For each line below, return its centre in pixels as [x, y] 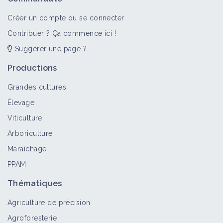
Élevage [21, 103]
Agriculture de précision [49, 203]
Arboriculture [30, 133]
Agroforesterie [32, 218]
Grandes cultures [37, 87]
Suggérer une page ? [50, 49]
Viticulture [25, 118]
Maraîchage [27, 149]
